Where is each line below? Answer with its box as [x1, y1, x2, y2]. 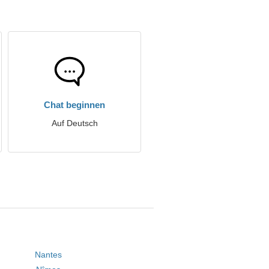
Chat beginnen [44, 100, 105, 110]
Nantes [34, 250, 62, 259]
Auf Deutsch [51, 118, 98, 128]
